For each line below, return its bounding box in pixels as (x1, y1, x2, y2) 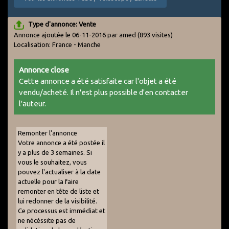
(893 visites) (138, 31, 173, 38)
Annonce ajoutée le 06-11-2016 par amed (14, 31, 138, 38)
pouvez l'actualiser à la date (18, 168, 101, 175)
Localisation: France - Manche (14, 40, 101, 48)
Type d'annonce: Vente (28, 20, 96, 28)
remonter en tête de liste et (18, 187, 99, 195)
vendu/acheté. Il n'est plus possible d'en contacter (19, 87, 188, 97)
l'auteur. (19, 99, 46, 108)
